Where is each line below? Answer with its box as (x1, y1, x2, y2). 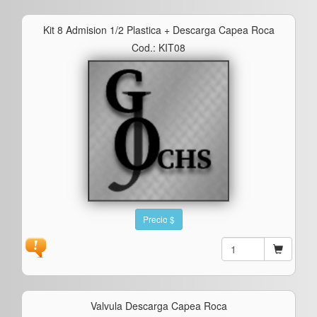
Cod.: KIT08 (132, 40, 185, 54)
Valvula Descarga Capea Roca (90, 298, 227, 313)
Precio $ (142, 212, 175, 225)
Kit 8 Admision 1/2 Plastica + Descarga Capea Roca (42, 22, 275, 37)
